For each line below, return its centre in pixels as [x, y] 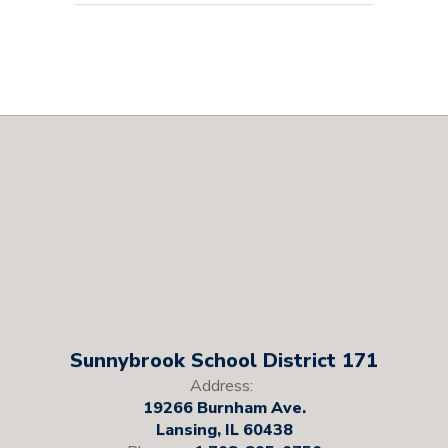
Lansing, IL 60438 [224, 430]
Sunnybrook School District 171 [224, 361]
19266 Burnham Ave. [224, 408]
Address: [221, 386]
